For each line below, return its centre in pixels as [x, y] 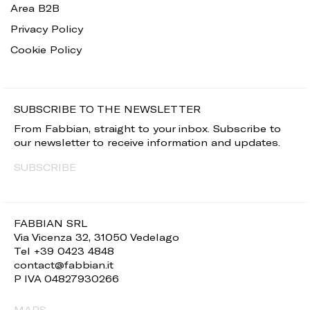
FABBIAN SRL [51, 224]
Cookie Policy [46, 50]
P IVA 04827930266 [66, 279]
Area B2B [35, 8]
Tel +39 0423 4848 [64, 251]
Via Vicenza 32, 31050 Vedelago [97, 237]
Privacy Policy [47, 29]
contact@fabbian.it [64, 265]
